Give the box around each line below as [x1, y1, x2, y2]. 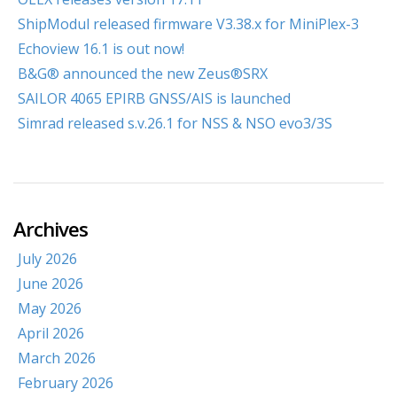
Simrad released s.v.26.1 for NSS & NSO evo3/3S [18, 113, 332, 133]
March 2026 [18, 348, 96, 368]
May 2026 [18, 299, 82, 318]
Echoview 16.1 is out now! [18, 39, 184, 58]
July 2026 [18, 249, 77, 269]
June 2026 [18, 274, 83, 293]
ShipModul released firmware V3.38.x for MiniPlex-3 [18, 14, 359, 34]
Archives [13, 215, 88, 243]
